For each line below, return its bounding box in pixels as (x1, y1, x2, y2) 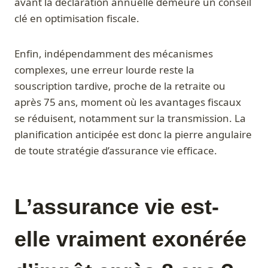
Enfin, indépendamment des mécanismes (14, 47, 213, 61)
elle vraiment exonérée (14, 227, 246, 252)
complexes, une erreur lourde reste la (14, 63, 194, 77)
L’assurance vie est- (14, 194, 219, 220)
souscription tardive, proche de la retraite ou (14, 79, 226, 93)
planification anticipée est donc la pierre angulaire (14, 127, 252, 142)
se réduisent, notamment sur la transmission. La (14, 111, 246, 126)
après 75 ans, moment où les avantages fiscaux (14, 95, 241, 109)
